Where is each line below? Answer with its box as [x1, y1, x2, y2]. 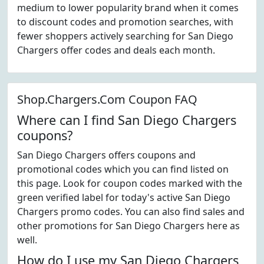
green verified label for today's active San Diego [17, 191, 230, 204]
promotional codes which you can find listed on [17, 163, 229, 176]
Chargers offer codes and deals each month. [17, 44, 215, 57]
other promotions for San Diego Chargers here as [17, 219, 240, 232]
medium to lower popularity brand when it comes [17, 1, 239, 14]
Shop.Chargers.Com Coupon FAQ [17, 91, 197, 107]
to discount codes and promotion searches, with [17, 15, 233, 28]
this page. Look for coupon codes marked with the [17, 177, 242, 190]
